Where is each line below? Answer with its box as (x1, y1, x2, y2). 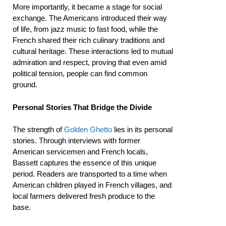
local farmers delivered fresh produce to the (13, 192, 155, 200)
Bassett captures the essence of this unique (13, 158, 156, 167)
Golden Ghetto (64, 125, 112, 134)
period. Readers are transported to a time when (13, 169, 167, 178)
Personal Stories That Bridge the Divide (13, 102, 152, 111)
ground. (13, 80, 37, 89)
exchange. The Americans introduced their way (13, 14, 167, 22)
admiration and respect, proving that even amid (13, 58, 166, 67)
